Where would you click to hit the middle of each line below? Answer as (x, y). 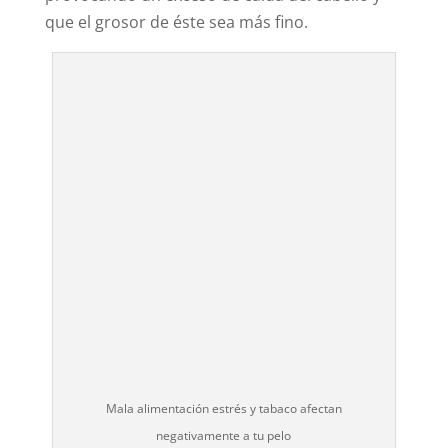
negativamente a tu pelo (224, 435)
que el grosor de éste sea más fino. (176, 21)
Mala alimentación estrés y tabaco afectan (223, 408)
